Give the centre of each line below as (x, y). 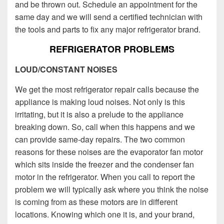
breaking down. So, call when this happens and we (105, 126)
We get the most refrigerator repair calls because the (107, 89)
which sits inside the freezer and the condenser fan (104, 164)
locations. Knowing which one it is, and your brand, (105, 214)
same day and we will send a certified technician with (109, 17)
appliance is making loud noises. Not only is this (100, 101)
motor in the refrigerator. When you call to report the (105, 176)
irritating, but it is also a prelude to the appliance (99, 114)
